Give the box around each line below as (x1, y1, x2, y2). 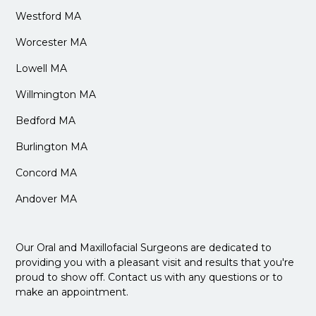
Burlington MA (16, 140, 88, 153)
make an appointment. (16, 285, 129, 298)
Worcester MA (16, 35, 87, 49)
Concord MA (16, 166, 78, 179)
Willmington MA (16, 87, 97, 101)
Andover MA (16, 192, 78, 205)
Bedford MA (16, 114, 76, 127)
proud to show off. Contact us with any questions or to (16, 270, 284, 284)
